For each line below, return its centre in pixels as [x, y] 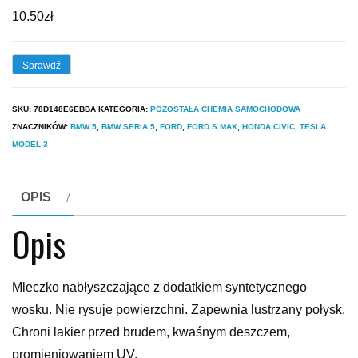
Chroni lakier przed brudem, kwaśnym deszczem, [151, 332]
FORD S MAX [212, 127]
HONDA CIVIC [268, 127]
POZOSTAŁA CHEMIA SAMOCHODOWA [225, 109]
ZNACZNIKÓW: [41, 127]
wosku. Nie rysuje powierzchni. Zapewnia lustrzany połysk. [179, 310]
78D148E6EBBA [65, 109]
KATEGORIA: [124, 109]
